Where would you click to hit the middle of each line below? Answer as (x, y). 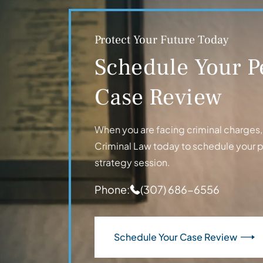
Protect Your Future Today (162, 40)
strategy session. (132, 163)
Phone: (112, 190)
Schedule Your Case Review (176, 237)
